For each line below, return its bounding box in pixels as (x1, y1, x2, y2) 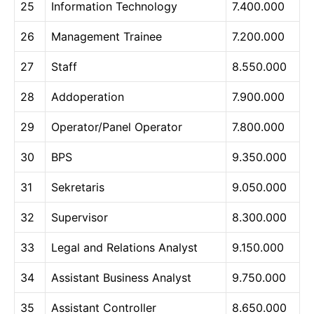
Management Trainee (51, 29, 162, 43)
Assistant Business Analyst (51, 270, 191, 285)
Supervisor (51, 210, 108, 224)
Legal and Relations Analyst (51, 240, 198, 254)
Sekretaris (51, 179, 104, 194)
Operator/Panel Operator (51, 119, 182, 134)
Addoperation (51, 89, 124, 104)
